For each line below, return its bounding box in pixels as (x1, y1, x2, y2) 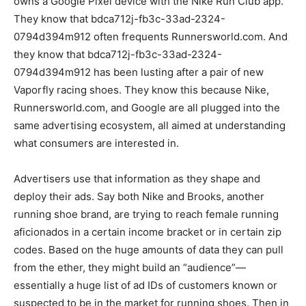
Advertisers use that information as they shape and (14, 172, 260, 186)
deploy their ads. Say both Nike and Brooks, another (14, 190, 264, 204)
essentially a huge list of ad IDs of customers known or (14, 279, 277, 292)
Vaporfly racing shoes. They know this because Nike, (14, 83, 269, 97)
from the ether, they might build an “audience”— (14, 261, 246, 275)
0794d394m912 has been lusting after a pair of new (14, 66, 264, 79)
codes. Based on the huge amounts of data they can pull (14, 243, 283, 257)
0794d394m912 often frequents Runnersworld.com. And (14, 30, 288, 44)
